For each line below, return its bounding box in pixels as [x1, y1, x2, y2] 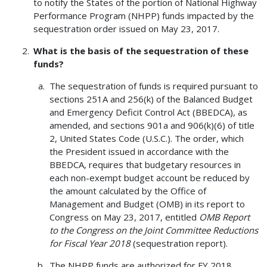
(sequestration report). [130, 237, 228, 249]
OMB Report [198, 210, 250, 223]
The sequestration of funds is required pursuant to [49, 79, 258, 92]
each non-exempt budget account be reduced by [49, 171, 250, 184]
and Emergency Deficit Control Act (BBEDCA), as [49, 105, 247, 118]
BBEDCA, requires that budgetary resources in [49, 158, 241, 170]
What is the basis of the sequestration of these [33, 44, 249, 57]
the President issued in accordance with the [49, 145, 229, 157]
